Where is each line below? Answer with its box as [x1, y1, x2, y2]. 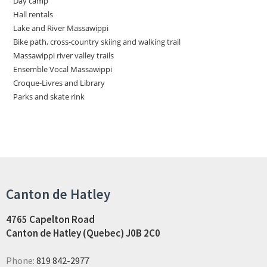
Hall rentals [13, 8, 54, 20]
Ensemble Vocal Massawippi [13, 63, 113, 74]
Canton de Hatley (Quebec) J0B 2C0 [6, 226, 160, 240]
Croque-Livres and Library [13, 77, 105, 88]
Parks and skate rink [13, 91, 85, 102]
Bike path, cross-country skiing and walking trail [13, 36, 181, 47]
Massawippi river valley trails [13, 49, 114, 61]
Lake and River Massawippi [13, 22, 109, 33]
